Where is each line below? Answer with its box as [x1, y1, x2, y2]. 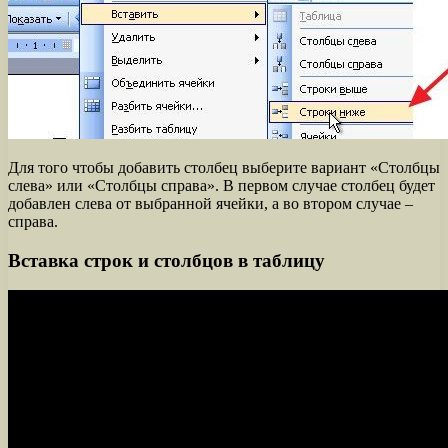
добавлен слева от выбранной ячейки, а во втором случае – [8, 194, 413, 212]
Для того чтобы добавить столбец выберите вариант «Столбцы [8, 158, 440, 176]
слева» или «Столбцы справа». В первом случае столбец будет [8, 176, 435, 194]
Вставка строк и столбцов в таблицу [8, 249, 325, 271]
